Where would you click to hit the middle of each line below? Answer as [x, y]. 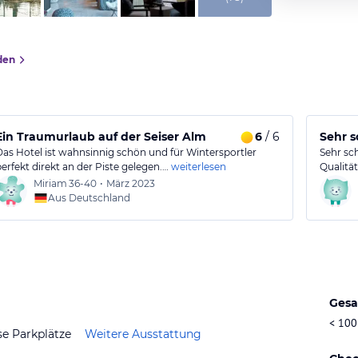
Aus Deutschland [89, 198]
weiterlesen [199, 167]
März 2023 [131, 183]
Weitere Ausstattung [143, 334]
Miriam [51, 183]
